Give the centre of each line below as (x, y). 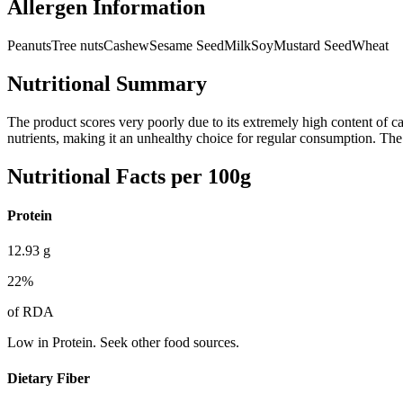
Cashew (126, 46)
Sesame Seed (187, 46)
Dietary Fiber (49, 378)
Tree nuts (77, 46)
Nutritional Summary (107, 83)
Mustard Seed (313, 46)
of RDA (31, 312)
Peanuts (29, 46)
